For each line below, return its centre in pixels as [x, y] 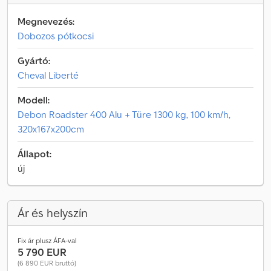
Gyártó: [34, 60]
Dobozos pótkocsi [56, 36]
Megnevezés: [46, 21]
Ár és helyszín [53, 213]
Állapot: [34, 154]
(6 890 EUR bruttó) [47, 263]
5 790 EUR [42, 252]
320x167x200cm [51, 129]
